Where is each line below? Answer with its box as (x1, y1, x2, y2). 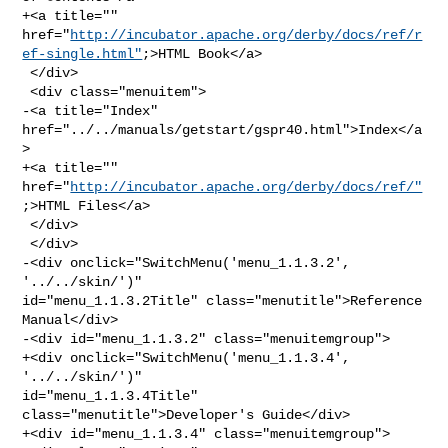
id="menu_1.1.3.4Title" (22, 387, 199, 404)
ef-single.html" (22, 45, 143, 62)
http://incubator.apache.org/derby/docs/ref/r (70, 26, 423, 43)
